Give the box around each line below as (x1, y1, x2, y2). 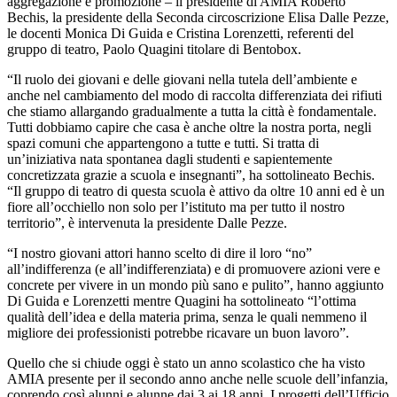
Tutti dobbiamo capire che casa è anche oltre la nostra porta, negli (7, 120, 371, 136)
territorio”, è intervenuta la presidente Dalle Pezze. (7, 215, 287, 231)
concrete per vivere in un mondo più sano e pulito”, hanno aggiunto (7, 277, 384, 293)
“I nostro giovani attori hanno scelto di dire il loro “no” (7, 245, 312, 261)
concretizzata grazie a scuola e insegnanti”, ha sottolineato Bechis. (7, 167, 375, 183)
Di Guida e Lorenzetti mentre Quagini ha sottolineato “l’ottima (7, 293, 356, 309)
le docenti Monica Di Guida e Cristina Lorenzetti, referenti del (7, 26, 354, 42)
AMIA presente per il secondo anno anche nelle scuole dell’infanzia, (7, 371, 388, 387)
